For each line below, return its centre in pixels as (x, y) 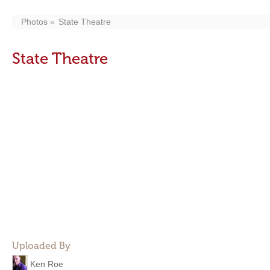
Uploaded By (41, 246)
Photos (34, 22)
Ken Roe (47, 264)
